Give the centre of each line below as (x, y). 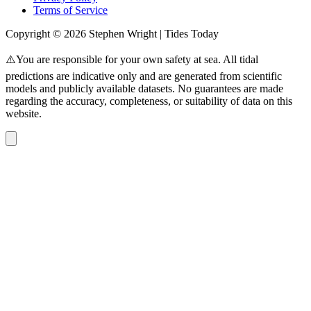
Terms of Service (70, 10)
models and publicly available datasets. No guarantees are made (144, 88)
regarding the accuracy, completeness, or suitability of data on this (149, 101)
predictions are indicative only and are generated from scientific (144, 76)
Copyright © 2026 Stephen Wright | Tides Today (112, 33)
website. (24, 113)
